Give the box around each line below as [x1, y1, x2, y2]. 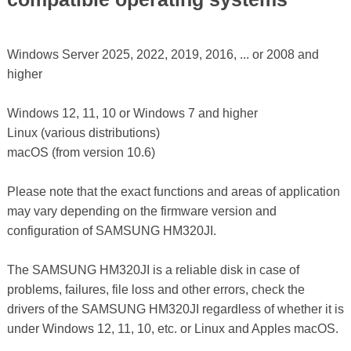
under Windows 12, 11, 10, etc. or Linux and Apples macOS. [6, 322, 338, 336]
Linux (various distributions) [6, 126, 160, 140]
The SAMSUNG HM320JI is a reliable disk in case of [6, 263, 299, 277]
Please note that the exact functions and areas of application [6, 185, 340, 199]
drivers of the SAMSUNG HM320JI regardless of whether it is [6, 302, 344, 317]
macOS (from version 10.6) [6, 146, 155, 160]
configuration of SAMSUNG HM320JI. [6, 224, 216, 238]
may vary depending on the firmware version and [6, 204, 277, 219]
